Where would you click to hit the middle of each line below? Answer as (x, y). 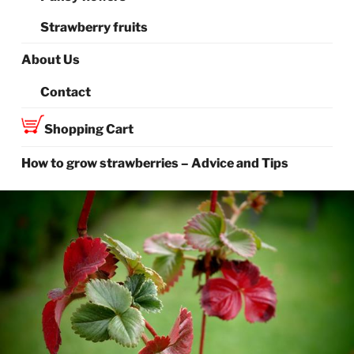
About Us (51, 60)
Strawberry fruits (94, 27)
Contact (66, 92)
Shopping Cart (89, 130)
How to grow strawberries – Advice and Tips (155, 164)
